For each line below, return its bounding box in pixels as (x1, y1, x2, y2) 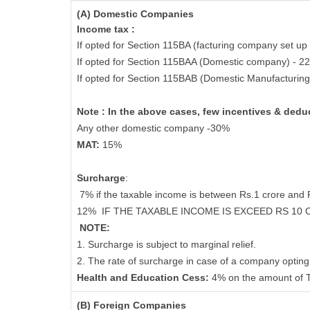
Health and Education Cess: (77, 272, 212, 283)
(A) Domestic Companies (77, 8, 194, 19)
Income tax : (77, 24, 135, 35)
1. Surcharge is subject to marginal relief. (77, 239, 256, 250)
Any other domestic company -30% (77, 122, 230, 134)
